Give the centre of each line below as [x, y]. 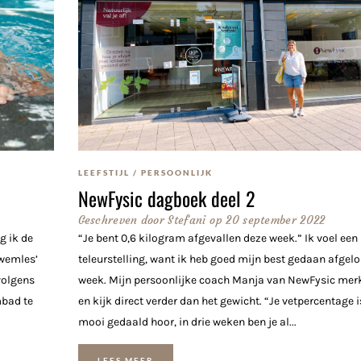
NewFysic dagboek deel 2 [166, 198]
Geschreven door [121, 220]
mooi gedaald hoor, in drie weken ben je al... [187, 322]
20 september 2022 [276, 220]
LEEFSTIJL [104, 172]
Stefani [185, 220]
